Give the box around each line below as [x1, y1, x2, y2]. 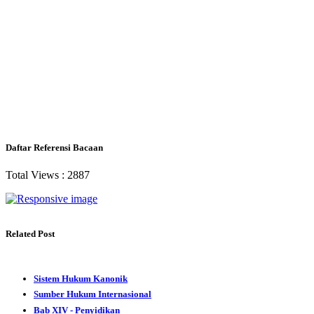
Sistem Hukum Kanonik [34, 273, 128, 284]
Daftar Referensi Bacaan [6, 142, 103, 153]
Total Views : [6, 169, 67, 182]
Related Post [6, 228, 55, 239]
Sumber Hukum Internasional [34, 289, 151, 300]
